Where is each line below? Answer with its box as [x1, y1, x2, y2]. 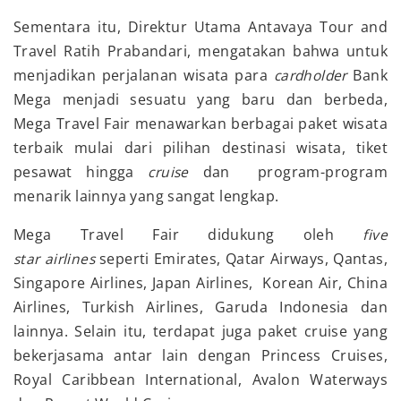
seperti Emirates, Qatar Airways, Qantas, [94, 249, 388, 269]
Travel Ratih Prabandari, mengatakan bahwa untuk [13, 41, 388, 62]
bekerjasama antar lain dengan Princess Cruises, [13, 346, 388, 366]
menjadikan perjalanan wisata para [13, 65, 274, 86]
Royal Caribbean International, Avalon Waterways [13, 370, 388, 390]
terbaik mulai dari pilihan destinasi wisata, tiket [13, 138, 388, 158]
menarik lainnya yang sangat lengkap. [13, 186, 287, 207]
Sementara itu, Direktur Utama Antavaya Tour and [13, 17, 388, 38]
